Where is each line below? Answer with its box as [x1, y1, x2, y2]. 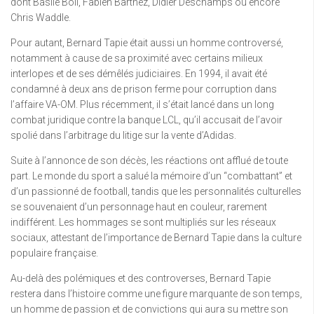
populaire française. [11, 247, 98, 259]
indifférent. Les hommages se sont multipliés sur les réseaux [11, 217, 276, 228]
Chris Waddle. [11, 12, 71, 23]
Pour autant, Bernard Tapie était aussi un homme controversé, [11, 37, 283, 48]
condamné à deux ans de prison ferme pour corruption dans [11, 83, 277, 95]
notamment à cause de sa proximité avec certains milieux [11, 53, 263, 64]
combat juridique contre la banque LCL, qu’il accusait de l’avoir [11, 114, 282, 125]
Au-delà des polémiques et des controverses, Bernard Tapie [11, 273, 271, 284]
